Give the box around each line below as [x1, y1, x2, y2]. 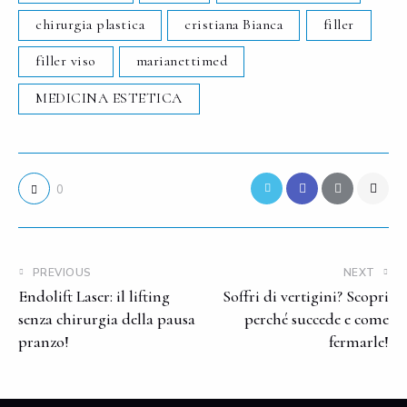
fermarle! [329, 331, 389, 352]
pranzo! [18, 331, 69, 352]
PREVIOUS [32, 264, 92, 280]
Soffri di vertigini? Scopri [223, 285, 389, 306]
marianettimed [135, 52, 228, 71]
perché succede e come [244, 308, 389, 329]
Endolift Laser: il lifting [18, 285, 170, 306]
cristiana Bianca [184, 15, 283, 34]
